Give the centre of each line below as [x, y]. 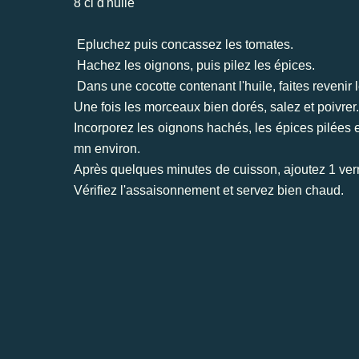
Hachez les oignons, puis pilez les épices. [194, 65]
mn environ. [107, 148]
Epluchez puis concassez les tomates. [184, 44]
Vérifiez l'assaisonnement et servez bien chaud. [209, 190]
